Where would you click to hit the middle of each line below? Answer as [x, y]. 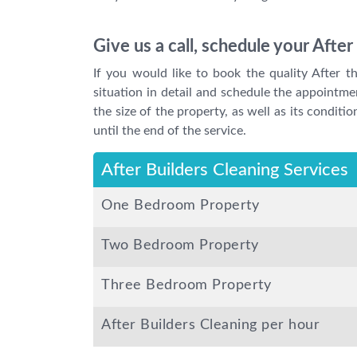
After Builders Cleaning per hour [210, 326]
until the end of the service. [170, 131]
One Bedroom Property [180, 206]
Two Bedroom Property [180, 246]
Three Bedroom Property [186, 286]
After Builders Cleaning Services [225, 170]
